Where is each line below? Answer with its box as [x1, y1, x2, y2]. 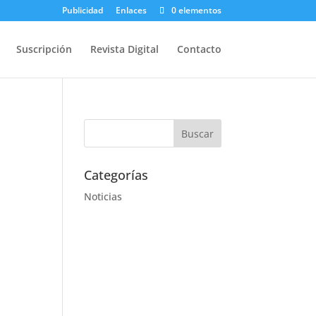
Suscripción [16, 42, 72, 56]
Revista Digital [90, 42, 159, 56]
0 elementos [171, 4, 221, 16]
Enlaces [115, 4, 147, 16]
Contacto [176, 42, 221, 56]
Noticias [84, 190, 123, 203]
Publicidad [61, 4, 103, 16]
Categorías [84, 166, 149, 183]
